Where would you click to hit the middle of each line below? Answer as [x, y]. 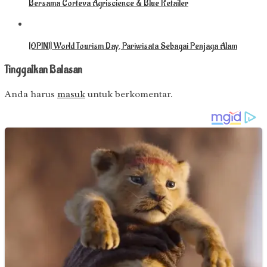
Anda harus [31, 94]
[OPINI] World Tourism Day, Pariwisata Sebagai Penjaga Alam [133, 46]
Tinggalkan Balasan [44, 70]
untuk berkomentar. [129, 94]
